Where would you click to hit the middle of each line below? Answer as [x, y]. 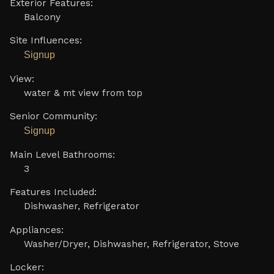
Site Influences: [46, 41]
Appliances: [36, 230]
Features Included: [53, 192]
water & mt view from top [83, 93]
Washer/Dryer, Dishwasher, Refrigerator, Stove [131, 244]
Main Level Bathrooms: [62, 154]
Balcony [42, 17]
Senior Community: [53, 117]
